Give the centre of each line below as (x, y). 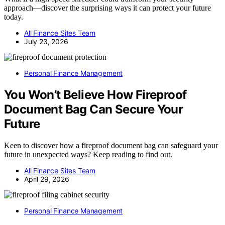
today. (14, 17)
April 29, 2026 (47, 179)
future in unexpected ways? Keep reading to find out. (88, 155)
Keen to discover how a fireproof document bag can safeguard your (111, 146)
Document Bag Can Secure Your (94, 109)
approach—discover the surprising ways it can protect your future (107, 8)
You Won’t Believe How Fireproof (95, 95)
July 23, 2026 (46, 42)
